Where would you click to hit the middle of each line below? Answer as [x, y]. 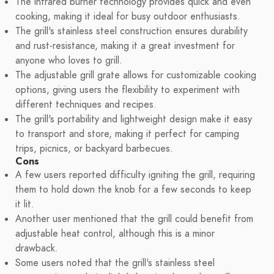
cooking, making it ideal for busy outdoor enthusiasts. [128, 17]
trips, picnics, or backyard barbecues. [94, 149]
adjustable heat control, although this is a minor [115, 234]
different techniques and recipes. [86, 105]
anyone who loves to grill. [69, 61]
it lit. [25, 205]
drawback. [37, 249]
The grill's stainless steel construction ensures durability [131, 31]
